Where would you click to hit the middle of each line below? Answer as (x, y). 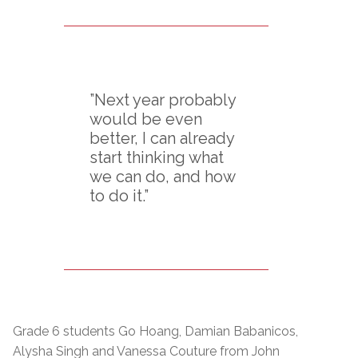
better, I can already (162, 138)
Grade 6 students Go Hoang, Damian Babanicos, (155, 331)
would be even (146, 119)
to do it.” (119, 195)
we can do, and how (162, 176)
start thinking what (157, 157)
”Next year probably (163, 99)
